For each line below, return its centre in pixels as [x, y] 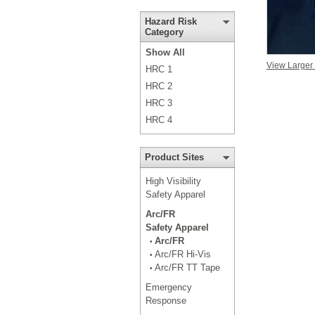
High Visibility [173, 181]
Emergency [168, 287]
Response [166, 301]
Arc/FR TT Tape [187, 268]
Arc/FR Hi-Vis [182, 254]
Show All [165, 52]
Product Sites [174, 157]
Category [164, 32]
